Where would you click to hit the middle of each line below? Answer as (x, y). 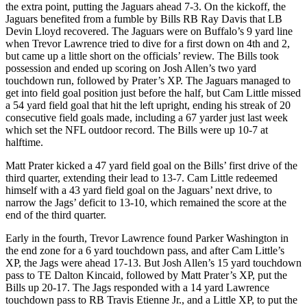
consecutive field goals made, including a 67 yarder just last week (147, 117)
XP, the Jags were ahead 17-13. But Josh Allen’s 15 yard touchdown (153, 262)
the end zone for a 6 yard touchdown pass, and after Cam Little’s (145, 250)
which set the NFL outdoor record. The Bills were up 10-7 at (137, 130)
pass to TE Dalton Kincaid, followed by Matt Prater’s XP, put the (146, 275)
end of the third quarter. (56, 214)
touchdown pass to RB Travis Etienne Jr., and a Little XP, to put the (151, 299)
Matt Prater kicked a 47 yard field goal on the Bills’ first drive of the (151, 165)
